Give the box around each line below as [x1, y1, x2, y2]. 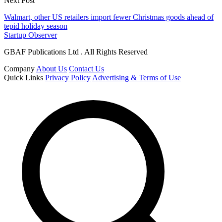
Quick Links [4, 73, 43, 82]
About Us [36, 64, 67, 73]
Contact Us [69, 64, 104, 73]
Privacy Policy [45, 73, 91, 82]
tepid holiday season [4, 21, 67, 30]
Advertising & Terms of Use [92, 73, 181, 82]
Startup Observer [4, 30, 57, 39]
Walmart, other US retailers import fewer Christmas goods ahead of [4, 12, 214, 21]
